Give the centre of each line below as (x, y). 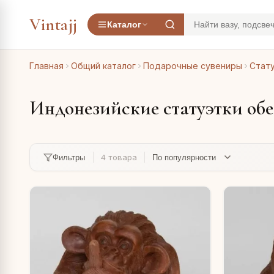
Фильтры (68, 157)
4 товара (119, 157)
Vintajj (54, 24)
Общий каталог (103, 66)
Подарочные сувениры (193, 66)
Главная (46, 66)
